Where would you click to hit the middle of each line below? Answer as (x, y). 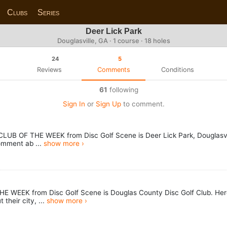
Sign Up (108, 104)
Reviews (49, 69)
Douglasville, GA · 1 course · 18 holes (113, 41)
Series (49, 12)
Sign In (74, 104)
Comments (113, 69)
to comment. (143, 104)
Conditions (178, 69)
